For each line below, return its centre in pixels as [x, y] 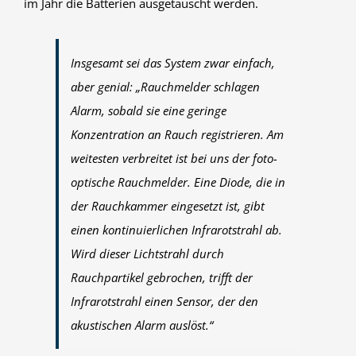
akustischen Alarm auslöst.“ [142, 325]
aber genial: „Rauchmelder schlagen [165, 86]
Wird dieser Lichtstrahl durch [147, 253]
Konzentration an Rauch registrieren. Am [177, 134]
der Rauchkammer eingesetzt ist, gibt [168, 205]
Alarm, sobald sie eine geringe [149, 110]
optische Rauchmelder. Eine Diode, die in [178, 182]
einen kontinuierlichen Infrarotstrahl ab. [176, 229]
